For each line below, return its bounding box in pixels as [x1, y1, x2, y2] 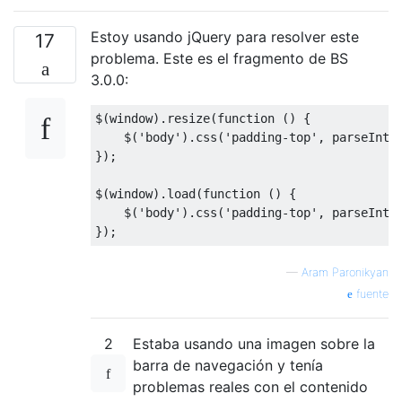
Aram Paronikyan [301, 265, 389, 279]
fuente [353, 286, 389, 301]
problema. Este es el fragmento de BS [91, 48, 348, 67]
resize [167, 110, 210, 126]
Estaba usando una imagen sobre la [133, 334, 375, 353]
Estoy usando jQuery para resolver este [91, 27, 359, 46]
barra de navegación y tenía [133, 355, 323, 374]
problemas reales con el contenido [133, 377, 368, 396]
